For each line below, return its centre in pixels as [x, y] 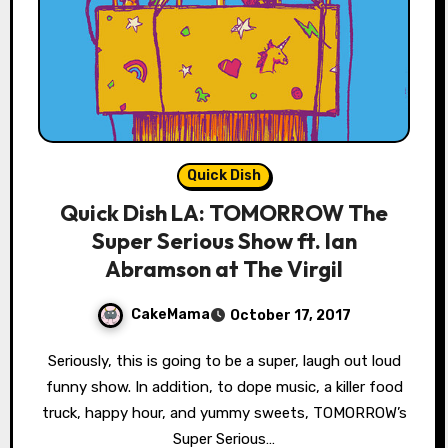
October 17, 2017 [290, 315]
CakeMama [170, 314]
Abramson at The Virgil [224, 268]
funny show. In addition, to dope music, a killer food [224, 386]
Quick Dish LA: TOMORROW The [224, 212]
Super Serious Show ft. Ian [224, 240]
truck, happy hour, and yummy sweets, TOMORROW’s [224, 412]
